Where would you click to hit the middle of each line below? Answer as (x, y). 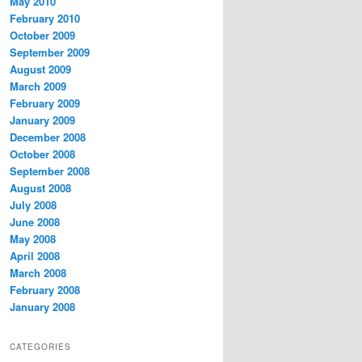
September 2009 (50, 52)
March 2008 (38, 272)
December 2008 (48, 137)
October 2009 (42, 35)
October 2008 (42, 154)
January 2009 (42, 120)
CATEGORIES (40, 346)
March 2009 (38, 86)
